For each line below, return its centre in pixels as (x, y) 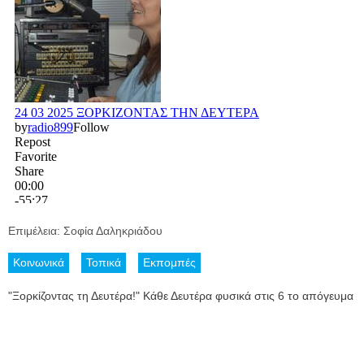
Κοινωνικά (39, 263)
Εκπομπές (169, 263)
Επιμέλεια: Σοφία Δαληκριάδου (87, 231)
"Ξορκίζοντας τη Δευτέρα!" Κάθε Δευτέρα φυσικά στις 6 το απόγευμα (181, 296)
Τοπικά (104, 263)
